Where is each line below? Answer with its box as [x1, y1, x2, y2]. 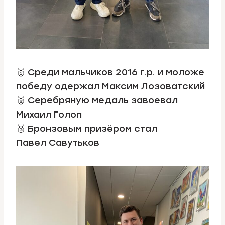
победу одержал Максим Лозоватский [16, 80, 205, 92]
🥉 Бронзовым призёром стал [16, 123, 157, 134]
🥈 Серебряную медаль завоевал [16, 94, 178, 106]
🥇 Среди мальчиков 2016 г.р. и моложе [16, 66, 204, 78]
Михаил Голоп [16, 108, 84, 120]
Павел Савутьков [16, 137, 99, 148]
